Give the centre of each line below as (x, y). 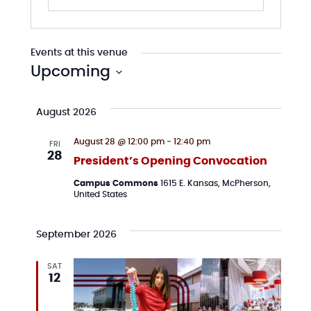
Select (47, 91)
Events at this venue (79, 53)
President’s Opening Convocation (170, 161)
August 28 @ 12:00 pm (119, 142)
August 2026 (66, 112)
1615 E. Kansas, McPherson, (215, 183)
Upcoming (70, 72)
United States (100, 194)
